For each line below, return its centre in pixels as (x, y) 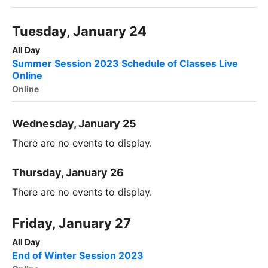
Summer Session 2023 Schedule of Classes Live (125, 64)
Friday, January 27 (71, 223)
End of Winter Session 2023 (78, 256)
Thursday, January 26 (68, 173)
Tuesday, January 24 (79, 31)
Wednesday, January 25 (74, 124)
